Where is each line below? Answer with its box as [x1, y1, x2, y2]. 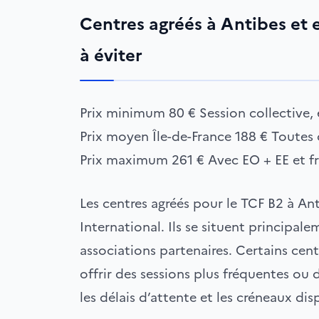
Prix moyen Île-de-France [80, 127, 231, 146]
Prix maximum [80, 150, 168, 169]
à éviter [80, 43, 142, 68]
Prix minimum [80, 103, 165, 122]
